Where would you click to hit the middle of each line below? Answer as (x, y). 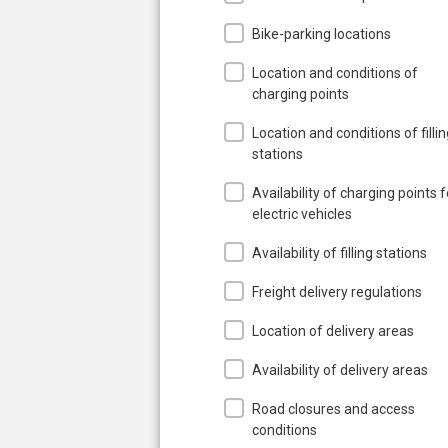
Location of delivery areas (333, 330)
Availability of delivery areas (340, 369)
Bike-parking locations (321, 33)
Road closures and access (333, 408)
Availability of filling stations (339, 252)
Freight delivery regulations (337, 291)
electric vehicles (302, 213)
